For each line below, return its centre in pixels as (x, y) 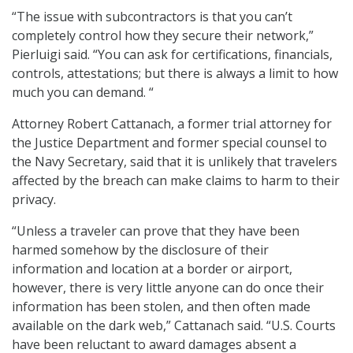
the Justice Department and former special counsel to (169, 143)
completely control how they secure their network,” (163, 36)
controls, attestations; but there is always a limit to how (175, 74)
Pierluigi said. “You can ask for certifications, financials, (172, 55)
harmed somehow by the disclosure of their (140, 250)
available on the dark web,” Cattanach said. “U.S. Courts (174, 326)
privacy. (34, 200)
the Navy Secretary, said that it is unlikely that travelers (175, 162)
